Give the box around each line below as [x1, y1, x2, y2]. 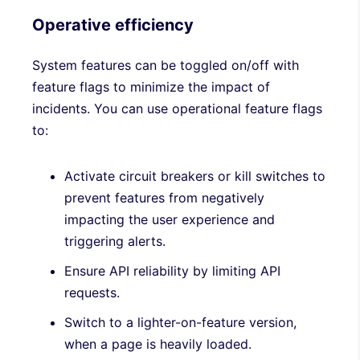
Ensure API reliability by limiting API [64, 262, 280, 279]
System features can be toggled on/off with [32, 56, 299, 73]
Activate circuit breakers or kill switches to [64, 167, 325, 184]
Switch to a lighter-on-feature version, [64, 313, 297, 330]
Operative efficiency [32, 14, 194, 35]
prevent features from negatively [64, 189, 264, 206]
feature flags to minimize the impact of [32, 78, 270, 95]
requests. [64, 284, 120, 301]
